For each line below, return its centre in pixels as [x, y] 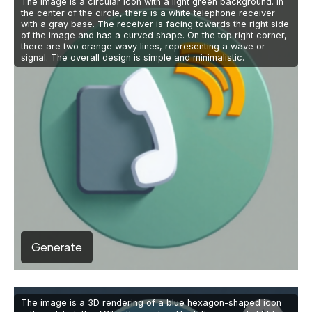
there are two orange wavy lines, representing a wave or [143, 47]
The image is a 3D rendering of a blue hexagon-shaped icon [151, 303]
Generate [57, 247]
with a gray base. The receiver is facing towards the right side [155, 24]
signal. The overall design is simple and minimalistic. [133, 58]
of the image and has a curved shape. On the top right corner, [154, 36]
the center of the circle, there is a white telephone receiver [148, 13]
